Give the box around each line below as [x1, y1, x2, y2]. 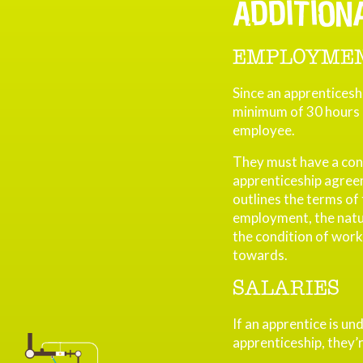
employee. [232, 122, 295, 139]
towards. [232, 246, 288, 263]
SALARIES [232, 279, 340, 299]
